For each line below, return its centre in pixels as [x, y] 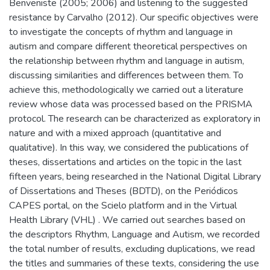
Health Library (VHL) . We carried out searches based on [127, 220]
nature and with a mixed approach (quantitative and [115, 133]
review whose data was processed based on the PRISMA [131, 104]
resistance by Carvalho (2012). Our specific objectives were [134, 17]
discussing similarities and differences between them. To [126, 75]
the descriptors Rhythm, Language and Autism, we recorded [134, 234]
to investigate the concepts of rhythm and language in [121, 32]
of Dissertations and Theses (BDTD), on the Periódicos [124, 191]
